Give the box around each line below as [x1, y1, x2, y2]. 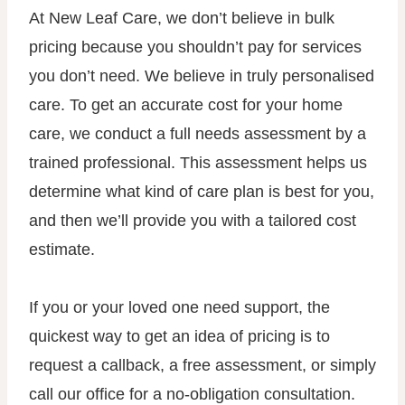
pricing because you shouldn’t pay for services [29, 38, 362, 56]
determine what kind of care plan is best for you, [29, 183, 374, 201]
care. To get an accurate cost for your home [29, 96, 343, 114]
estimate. [29, 240, 95, 259]
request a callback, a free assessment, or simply [29, 356, 376, 374]
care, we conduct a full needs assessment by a [29, 125, 366, 143]
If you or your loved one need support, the [29, 298, 330, 316]
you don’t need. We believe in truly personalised [29, 67, 374, 85]
